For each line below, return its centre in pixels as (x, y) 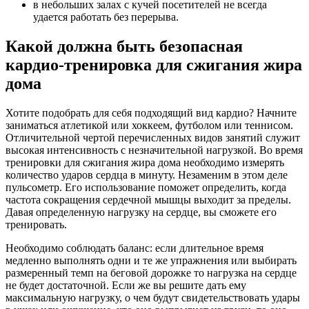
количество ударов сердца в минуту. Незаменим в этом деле (147, 175)
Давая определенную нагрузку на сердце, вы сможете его (141, 212)
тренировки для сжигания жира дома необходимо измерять (145, 162)
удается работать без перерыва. (106, 17)
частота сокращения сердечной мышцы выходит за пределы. (148, 199)
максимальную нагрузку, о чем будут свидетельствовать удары (153, 297)
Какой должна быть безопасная (124, 47)
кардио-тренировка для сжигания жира (154, 65)
